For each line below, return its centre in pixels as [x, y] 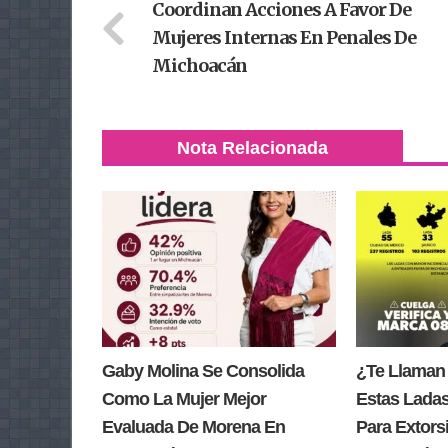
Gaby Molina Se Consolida [203, 371]
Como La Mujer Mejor [184, 399]
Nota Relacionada [252, 148]
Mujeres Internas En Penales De [284, 37]
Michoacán [199, 65]
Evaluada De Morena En [193, 427]
